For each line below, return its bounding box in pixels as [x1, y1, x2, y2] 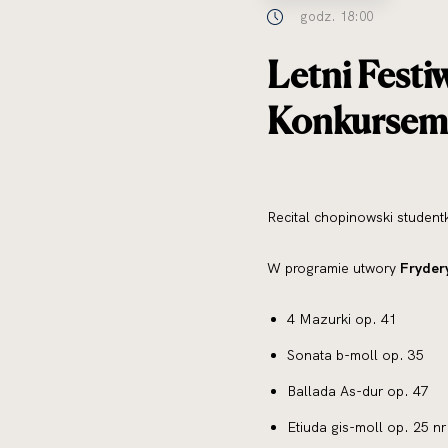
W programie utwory [267, 259, 400, 277]
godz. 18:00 [300, 8, 373, 24]
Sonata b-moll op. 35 [287, 346, 424, 364]
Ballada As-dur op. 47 [287, 382, 429, 400]
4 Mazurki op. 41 [287, 310, 397, 328]
